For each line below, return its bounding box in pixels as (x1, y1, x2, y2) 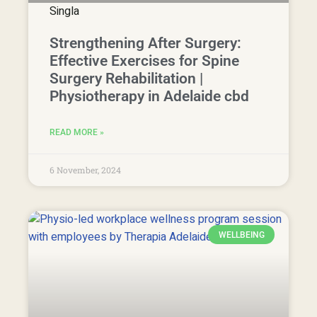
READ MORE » (50, 127, 104, 138)
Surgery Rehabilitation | (50, 70, 203, 88)
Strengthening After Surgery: (50, 35, 241, 52)
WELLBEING (218, 229, 265, 240)
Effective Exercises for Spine (50, 52, 239, 70)
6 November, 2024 (50, 164, 121, 176)
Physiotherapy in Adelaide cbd (50, 88, 249, 105)
